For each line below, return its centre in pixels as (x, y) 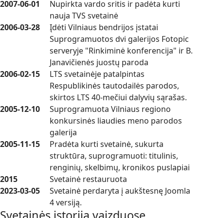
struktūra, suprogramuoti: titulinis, (114, 155)
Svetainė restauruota (88, 179)
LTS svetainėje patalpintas (97, 74)
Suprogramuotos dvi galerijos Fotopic (119, 39)
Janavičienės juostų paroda (99, 62)
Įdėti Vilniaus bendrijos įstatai (104, 27)
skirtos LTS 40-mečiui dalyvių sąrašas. (118, 97)
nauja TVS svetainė (84, 15)
